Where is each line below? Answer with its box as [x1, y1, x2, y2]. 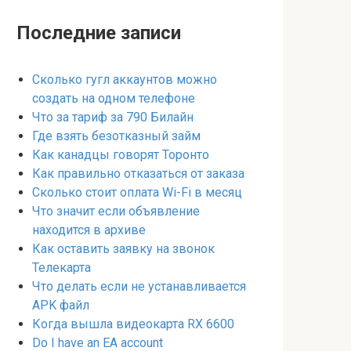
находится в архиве [32, 223, 146, 237]
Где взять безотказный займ [32, 128, 201, 143]
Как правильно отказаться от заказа [32, 166, 244, 181]
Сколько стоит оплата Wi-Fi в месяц [32, 185, 242, 200]
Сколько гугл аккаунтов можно [32, 72, 217, 87]
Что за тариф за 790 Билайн [32, 110, 194, 125]
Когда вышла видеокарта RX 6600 [32, 317, 234, 331]
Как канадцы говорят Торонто [32, 147, 209, 162]
